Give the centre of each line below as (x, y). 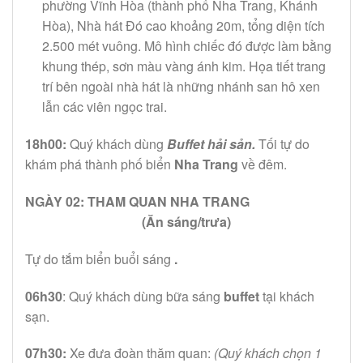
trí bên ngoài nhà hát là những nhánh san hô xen (181, 87)
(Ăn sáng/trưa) (186, 222)
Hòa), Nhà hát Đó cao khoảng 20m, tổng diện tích (183, 26)
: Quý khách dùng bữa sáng (143, 296)
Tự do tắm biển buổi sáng (100, 258)
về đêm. (264, 164)
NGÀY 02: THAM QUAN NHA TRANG (179, 202)
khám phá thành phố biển (100, 164)
